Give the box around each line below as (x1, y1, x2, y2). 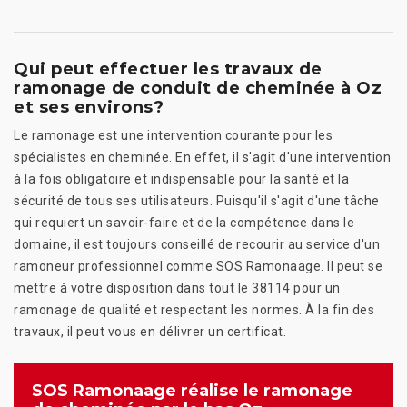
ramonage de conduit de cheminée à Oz (14, 78, 382, 99)
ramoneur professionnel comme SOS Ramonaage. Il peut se (14, 259, 382, 274)
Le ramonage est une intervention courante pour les (14, 128, 333, 144)
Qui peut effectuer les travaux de (14, 59, 323, 80)
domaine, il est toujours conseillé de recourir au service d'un (14, 237, 380, 253)
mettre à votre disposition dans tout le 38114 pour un (14, 281, 341, 296)
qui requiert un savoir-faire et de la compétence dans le (14, 215, 354, 231)
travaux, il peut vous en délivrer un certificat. (14, 324, 286, 340)
